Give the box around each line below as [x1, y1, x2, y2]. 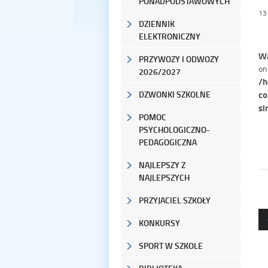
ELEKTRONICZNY [139, 30, 200, 42]
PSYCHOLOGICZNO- [139, 123, 210, 135]
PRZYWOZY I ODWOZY [139, 53, 219, 65]
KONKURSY [139, 217, 180, 229]
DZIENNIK [139, 17, 175, 29]
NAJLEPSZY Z [139, 159, 185, 170]
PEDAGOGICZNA [139, 136, 197, 148]
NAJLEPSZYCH [139, 171, 190, 183]
